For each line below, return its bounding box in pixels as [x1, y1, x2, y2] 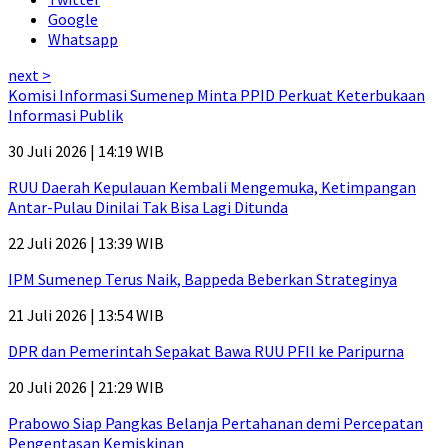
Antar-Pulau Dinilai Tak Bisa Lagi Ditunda [8, 197, 288, 218]
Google [48, 9, 98, 30]
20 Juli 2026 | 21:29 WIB [8, 377, 164, 398]
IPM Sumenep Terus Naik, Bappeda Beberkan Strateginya [8, 269, 397, 290]
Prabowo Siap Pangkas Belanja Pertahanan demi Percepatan [8, 413, 423, 434]
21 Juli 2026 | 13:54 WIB [8, 305, 164, 326]
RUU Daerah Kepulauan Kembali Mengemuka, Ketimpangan [8, 177, 416, 198]
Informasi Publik [8, 105, 123, 126]
